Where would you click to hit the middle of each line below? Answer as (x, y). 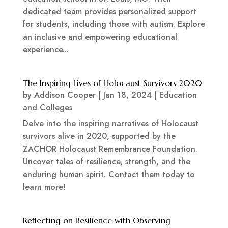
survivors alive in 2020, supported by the (99, 136)
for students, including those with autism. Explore (114, 24)
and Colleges (47, 108)
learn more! (44, 187)
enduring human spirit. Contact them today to (109, 175)
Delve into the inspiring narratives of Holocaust (110, 124)
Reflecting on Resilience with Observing (96, 221)
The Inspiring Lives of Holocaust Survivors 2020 (112, 83)
